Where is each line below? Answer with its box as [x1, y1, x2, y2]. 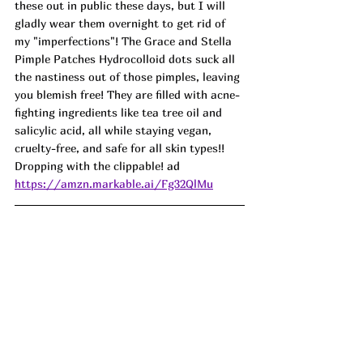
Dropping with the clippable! [15, 159, 167, 173]
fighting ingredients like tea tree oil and [15, 105, 225, 120]
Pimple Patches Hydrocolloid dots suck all [15, 52, 238, 66]
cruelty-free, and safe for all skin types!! [15, 141, 228, 156]
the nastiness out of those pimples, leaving [15, 70, 243, 84]
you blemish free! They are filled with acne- [15, 88, 240, 102]
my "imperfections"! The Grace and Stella [15, 34, 235, 49]
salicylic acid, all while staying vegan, [15, 123, 215, 138]
